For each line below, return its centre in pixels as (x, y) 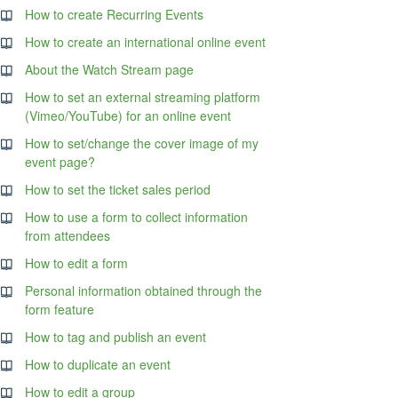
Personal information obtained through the (144, 291)
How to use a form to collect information (137, 217)
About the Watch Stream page (110, 69)
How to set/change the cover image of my (142, 143)
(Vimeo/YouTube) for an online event (128, 115)
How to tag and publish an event (116, 337)
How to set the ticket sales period (118, 189)
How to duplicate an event (98, 364)
